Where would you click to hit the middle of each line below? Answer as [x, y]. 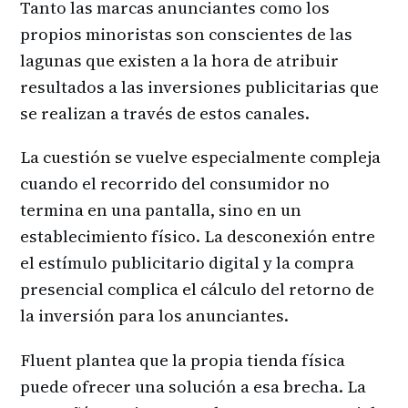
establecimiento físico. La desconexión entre [198, 237]
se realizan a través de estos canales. [165, 113]
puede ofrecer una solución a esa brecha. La [193, 386]
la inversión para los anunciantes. [154, 316]
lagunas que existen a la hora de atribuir [179, 60]
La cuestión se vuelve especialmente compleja [200, 158]
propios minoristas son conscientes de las [186, 34]
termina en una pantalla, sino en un [161, 210]
